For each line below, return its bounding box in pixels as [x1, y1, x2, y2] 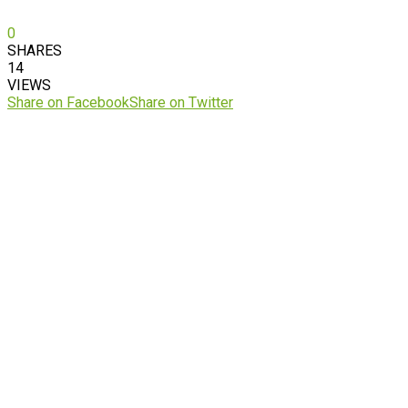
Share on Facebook [7, 93, 129, 111]
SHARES [7, 41, 62, 59]
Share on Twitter [129, 93, 233, 111]
